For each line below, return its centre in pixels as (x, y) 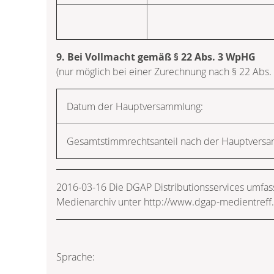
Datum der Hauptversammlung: (135, 106)
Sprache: (76, 257)
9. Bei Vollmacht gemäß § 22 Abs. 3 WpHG (156, 57)
